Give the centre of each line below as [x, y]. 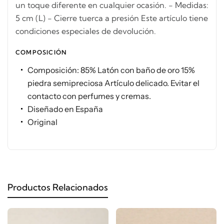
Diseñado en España [65, 109]
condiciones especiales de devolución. [86, 31]
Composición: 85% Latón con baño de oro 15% [111, 70]
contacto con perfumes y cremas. [89, 96]
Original [42, 122]
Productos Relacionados [58, 187]
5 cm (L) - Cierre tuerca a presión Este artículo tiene [112, 18]
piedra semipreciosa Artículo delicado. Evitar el [113, 83]
